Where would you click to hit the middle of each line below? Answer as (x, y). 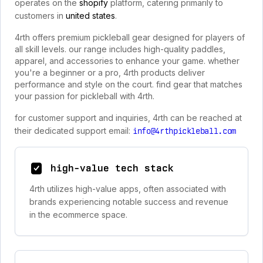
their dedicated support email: (74, 131)
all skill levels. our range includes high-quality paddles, (120, 49)
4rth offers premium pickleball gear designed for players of (130, 37)
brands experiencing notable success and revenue (129, 202)
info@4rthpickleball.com (184, 131)
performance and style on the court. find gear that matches (129, 84)
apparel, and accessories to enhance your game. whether (127, 61)
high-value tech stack (112, 168)
